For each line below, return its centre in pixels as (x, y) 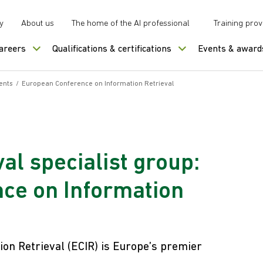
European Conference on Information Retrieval (98, 84)
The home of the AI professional (131, 24)
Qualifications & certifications (112, 49)
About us (38, 24)
